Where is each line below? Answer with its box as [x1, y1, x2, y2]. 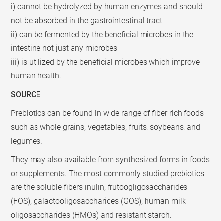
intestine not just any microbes [11, 43, 118, 53]
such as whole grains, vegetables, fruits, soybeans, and [11, 122, 201, 132]
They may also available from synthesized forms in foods [11, 154, 210, 164]
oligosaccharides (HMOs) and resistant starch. [11, 210, 172, 220]
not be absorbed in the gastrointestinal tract [11, 15, 163, 25]
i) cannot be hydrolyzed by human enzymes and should [11, 1, 203, 11]
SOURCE [11, 89, 41, 99]
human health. [11, 71, 62, 80]
